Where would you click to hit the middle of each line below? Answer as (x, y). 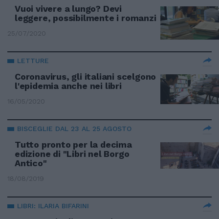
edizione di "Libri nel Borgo (72, 154)
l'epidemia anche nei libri (68, 86)
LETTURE (33, 61)
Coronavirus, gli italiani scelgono (86, 77)
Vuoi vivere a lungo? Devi (68, 9)
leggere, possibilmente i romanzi (86, 18)
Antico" (31, 163)
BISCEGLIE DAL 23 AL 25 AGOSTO (74, 129)
